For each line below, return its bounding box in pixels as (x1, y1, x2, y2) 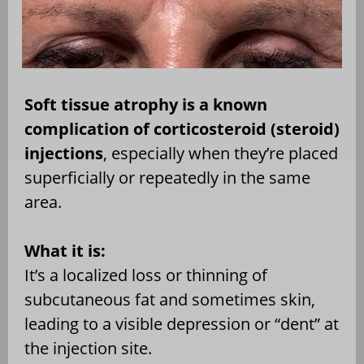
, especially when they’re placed (103, 141, 338, 164)
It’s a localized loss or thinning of (24, 263, 267, 286)
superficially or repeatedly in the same (24, 166, 310, 188)
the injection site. (24, 336, 152, 359)
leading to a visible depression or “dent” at (24, 312, 339, 335)
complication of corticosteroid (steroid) (24, 117, 340, 140)
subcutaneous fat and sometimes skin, (24, 288, 315, 310)
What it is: (24, 239, 106, 262)
